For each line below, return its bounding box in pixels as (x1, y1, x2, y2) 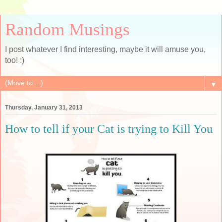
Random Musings (5, 20, 130, 39)
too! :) (5, 56, 24, 64)
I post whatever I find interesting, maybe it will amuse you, (5, 45, 206, 54)
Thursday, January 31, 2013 (5, 104, 83, 111)
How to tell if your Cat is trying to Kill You (5, 122, 213, 136)
